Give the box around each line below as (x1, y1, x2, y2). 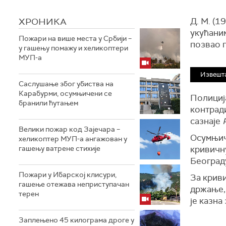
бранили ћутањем (19, 98, 78, 107)
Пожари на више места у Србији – (19, 34, 132, 43)
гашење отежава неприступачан (19, 180, 129, 189)
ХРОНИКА (19, 16, 67, 28)
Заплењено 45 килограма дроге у (19, 215, 134, 224)
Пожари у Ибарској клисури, (19, 170, 117, 179)
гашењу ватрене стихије (19, 144, 100, 153)
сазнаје (190, 116, 222, 127)
